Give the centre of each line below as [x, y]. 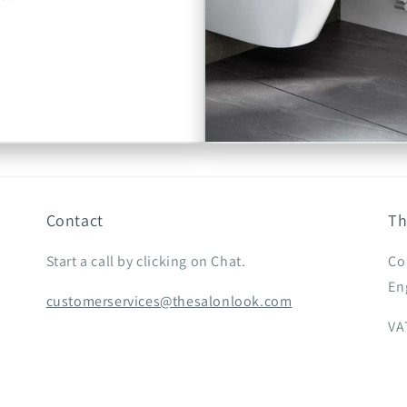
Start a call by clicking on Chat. [146, 261]
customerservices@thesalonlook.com [169, 301]
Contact [74, 220]
